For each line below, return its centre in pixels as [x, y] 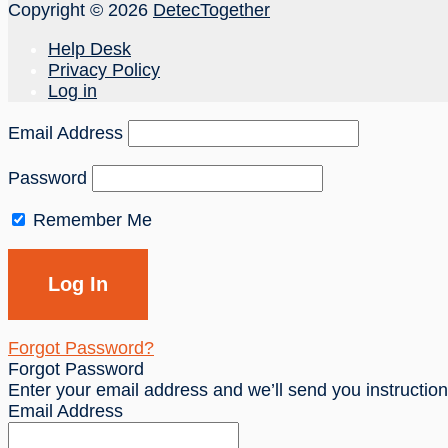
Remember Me [90, 219]
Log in [72, 90]
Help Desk [89, 48]
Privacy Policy [104, 69]
